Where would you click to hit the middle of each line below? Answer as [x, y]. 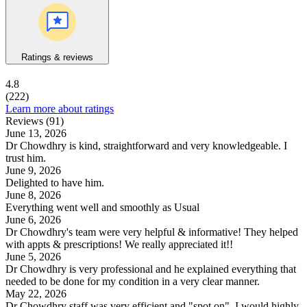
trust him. [26, 158]
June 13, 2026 [36, 134]
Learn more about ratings [60, 109]
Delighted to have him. [55, 183]
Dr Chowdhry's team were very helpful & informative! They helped [152, 232]
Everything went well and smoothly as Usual [102, 208]
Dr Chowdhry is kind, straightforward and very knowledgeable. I [146, 146]
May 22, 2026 [36, 294]
